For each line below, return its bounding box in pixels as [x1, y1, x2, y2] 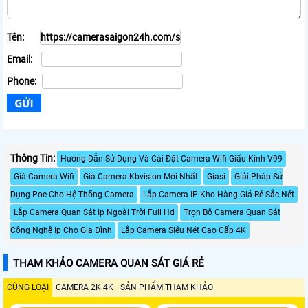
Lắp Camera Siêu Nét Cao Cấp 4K [121, 225, 246, 235]
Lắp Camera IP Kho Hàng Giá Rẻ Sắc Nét [143, 189, 294, 199]
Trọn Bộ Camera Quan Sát [184, 207, 280, 217]
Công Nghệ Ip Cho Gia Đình [10, 225, 112, 235]
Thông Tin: [10, 152, 55, 164]
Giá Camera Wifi [14, 171, 74, 181]
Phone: [7, 76, 38, 87]
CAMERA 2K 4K [56, 282, 113, 292]
